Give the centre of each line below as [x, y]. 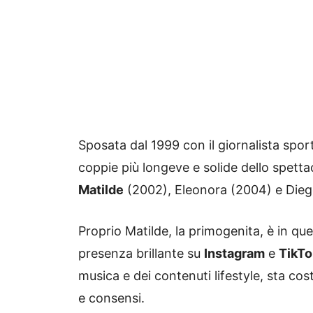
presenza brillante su [141, 254]
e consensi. [111, 298]
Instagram [234, 254]
